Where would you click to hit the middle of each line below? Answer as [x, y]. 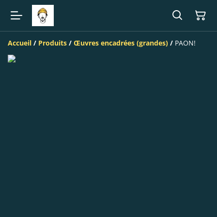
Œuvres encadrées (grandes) [121, 43]
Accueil [20, 43]
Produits [53, 43]
